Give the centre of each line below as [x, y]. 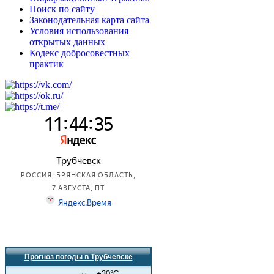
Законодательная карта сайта [89, 20]
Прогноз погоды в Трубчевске [78, 257]
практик [46, 64]
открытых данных [67, 42]
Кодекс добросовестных [80, 53]
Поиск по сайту [62, 9]
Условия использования [79, 31]
